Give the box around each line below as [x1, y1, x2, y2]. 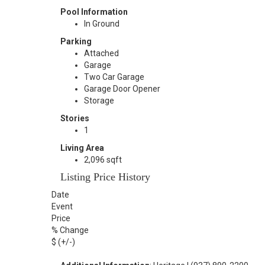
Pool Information [60, 7, 128, 17]
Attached [84, 49, 119, 58]
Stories [60, 114, 89, 123]
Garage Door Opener [84, 84, 160, 93]
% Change [51, 225, 89, 235]
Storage [84, 96, 114, 105]
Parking [60, 37, 92, 46]
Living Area [60, 143, 104, 153]
